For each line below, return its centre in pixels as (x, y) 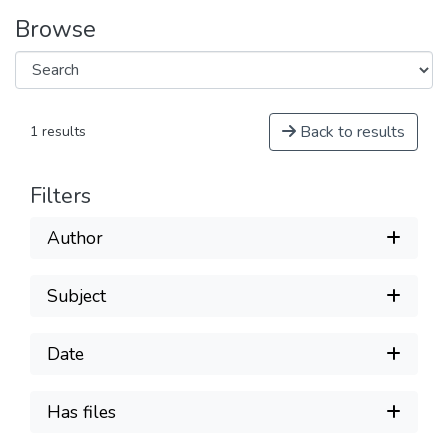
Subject (76, 295)
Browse (55, 29)
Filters (60, 196)
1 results (58, 131)
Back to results (350, 132)
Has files (81, 411)
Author (75, 237)
